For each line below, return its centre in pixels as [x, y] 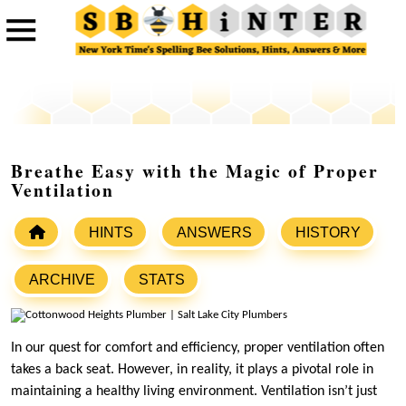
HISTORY [328, 233]
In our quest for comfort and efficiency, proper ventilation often [198, 348]
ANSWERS [214, 233]
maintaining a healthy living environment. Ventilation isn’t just [194, 392]
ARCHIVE [62, 280]
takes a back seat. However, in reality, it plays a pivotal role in [192, 370]
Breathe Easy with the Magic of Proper [195, 171]
